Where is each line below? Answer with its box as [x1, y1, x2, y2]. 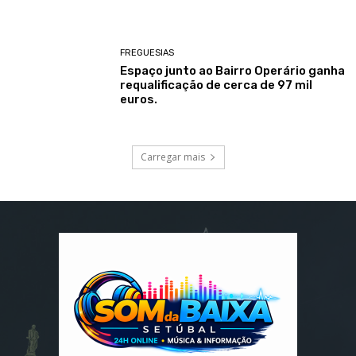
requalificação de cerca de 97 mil [120, 78, 313, 93]
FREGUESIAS [120, 48, 175, 59]
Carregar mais [140, 150, 205, 164]
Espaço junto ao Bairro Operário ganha [120, 64, 346, 79]
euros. [120, 92, 158, 107]
